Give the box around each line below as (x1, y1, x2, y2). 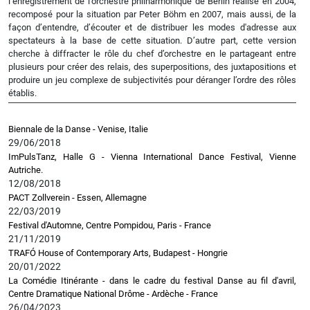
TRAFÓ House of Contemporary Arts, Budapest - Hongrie (8, 248, 228, 258)
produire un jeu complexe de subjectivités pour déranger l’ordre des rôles (8, 75, 296, 85)
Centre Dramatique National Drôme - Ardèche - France (8, 289, 218, 299)
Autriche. (8, 165, 43, 175)
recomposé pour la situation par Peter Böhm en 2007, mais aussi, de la (8, 9, 296, 19)
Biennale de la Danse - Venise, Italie (8, 124, 148, 134)
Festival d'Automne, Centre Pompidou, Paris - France (8, 220, 211, 230)
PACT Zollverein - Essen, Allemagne (8, 192, 147, 203)
